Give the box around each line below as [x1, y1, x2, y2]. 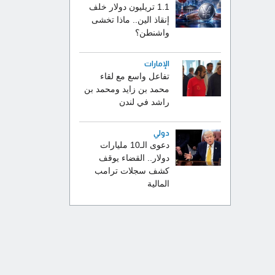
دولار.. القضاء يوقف [98, 153, 169, 163]
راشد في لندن [118, 97, 169, 107]
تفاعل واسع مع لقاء [99, 71, 169, 81]
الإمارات [144, 60, 169, 69]
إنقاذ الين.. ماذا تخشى [91, 15, 169, 25]
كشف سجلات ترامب [94, 166, 169, 176]
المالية [147, 179, 169, 189]
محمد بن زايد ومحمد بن [83, 84, 169, 94]
